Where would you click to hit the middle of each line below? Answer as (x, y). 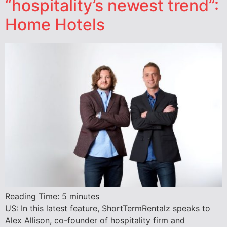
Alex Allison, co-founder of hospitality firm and (95, 221)
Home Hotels (55, 25)
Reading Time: (33, 196)
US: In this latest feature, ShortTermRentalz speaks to (108, 209)
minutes (84, 196)
